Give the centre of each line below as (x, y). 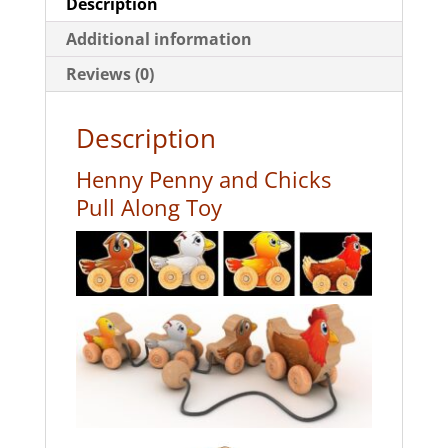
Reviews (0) (109, 73)
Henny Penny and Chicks (203, 178)
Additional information (158, 38)
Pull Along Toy (148, 206)
